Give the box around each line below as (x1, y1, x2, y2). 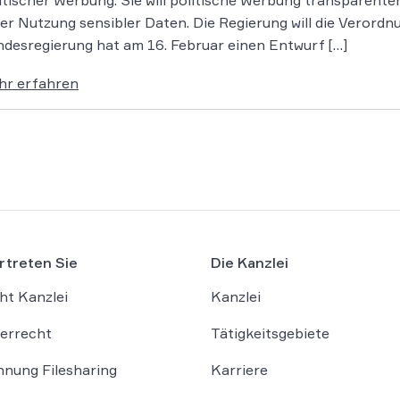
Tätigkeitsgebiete (211, 323, 329, 342)
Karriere (211, 360, 268, 379)
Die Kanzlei (211, 253, 288, 271)
